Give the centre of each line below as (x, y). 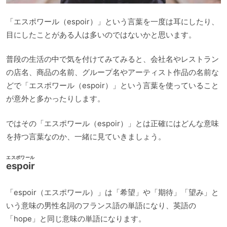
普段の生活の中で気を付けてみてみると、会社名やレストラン (112, 59)
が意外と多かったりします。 (55, 99)
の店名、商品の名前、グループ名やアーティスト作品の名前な (112, 72)
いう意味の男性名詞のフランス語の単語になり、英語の (101, 205)
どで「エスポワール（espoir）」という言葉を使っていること (112, 86)
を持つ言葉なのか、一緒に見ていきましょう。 (86, 136)
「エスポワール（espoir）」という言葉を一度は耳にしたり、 (112, 21)
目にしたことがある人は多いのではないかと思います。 (101, 34)
